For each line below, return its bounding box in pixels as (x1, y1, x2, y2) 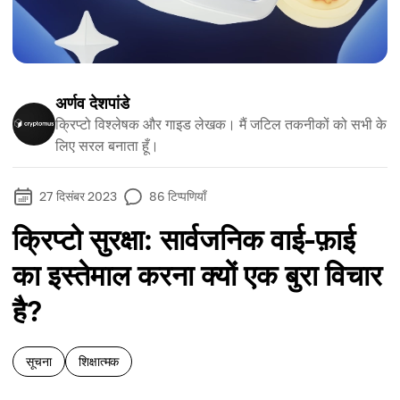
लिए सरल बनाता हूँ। (55, 137, 159, 154)
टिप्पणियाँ (167, 188, 207, 204)
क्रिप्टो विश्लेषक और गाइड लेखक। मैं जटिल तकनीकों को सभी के (55, 115, 387, 133)
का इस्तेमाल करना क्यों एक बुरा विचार (12, 258, 382, 292)
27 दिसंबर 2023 (39, 188, 118, 204)
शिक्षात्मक (78, 354, 120, 369)
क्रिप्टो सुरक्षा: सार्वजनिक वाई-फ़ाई (12, 222, 355, 256)
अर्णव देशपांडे (55, 93, 129, 112)
